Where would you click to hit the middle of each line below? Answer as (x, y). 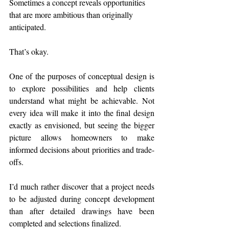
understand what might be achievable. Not (82, 101)
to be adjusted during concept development (82, 199)
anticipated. (28, 27)
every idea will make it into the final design (82, 113)
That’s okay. (29, 52)
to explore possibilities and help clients (82, 88)
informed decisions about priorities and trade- (82, 150)
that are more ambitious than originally (72, 15)
